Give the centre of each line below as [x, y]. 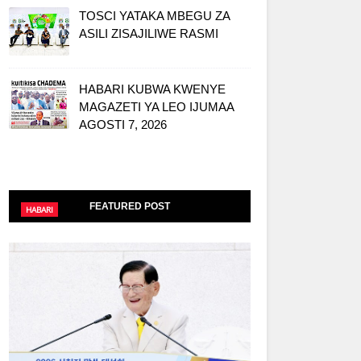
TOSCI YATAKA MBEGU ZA [154, 16]
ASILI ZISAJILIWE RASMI [149, 33]
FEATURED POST [130, 206]
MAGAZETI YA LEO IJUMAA [156, 107]
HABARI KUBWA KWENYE [152, 89]
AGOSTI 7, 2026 [123, 124]
